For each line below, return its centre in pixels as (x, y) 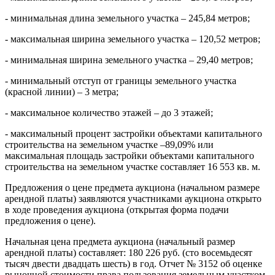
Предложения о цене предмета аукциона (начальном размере (132, 187)
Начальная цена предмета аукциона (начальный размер (120, 241)
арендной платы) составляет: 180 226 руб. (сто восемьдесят (129, 252)
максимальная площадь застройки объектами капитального (130, 155)
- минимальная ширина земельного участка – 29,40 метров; (129, 60)
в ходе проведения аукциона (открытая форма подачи (117, 209)
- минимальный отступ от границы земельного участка (121, 80)
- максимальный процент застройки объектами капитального (134, 133)
